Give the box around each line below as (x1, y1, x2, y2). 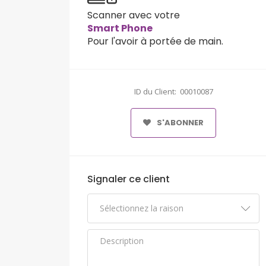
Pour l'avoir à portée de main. (87, 34, 223, 49)
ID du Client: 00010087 (134, 86, 213, 97)
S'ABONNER (157, 117, 204, 129)
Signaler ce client (87, 172, 170, 186)
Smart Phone (87, 21, 153, 36)
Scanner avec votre (87, 8, 180, 23)
